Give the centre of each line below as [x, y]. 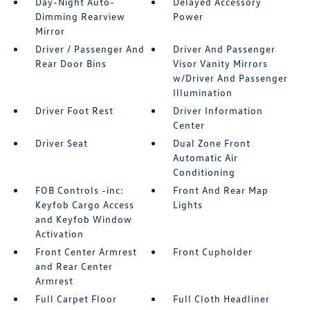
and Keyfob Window [83, 219]
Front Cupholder [213, 252]
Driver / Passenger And [90, 49]
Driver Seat [61, 143]
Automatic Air [206, 158]
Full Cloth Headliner [222, 299]
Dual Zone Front [212, 143]
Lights [188, 205]
